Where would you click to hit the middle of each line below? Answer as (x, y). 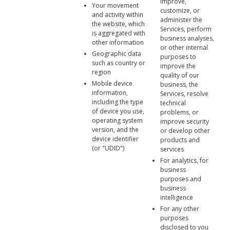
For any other (180, 209)
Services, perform (186, 29)
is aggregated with (119, 33)
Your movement (115, 5)
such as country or (119, 63)
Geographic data (117, 54)
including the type (118, 102)
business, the (179, 84)
